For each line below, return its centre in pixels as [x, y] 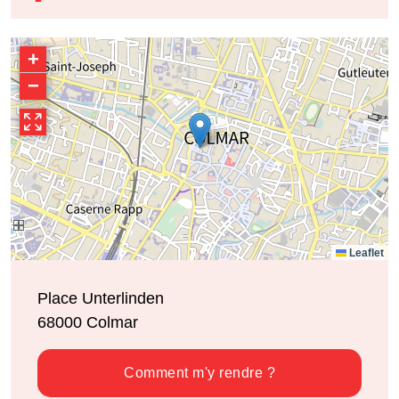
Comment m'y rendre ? [199, 373]
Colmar [112, 323]
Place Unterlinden [101, 299]
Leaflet [365, 253]
